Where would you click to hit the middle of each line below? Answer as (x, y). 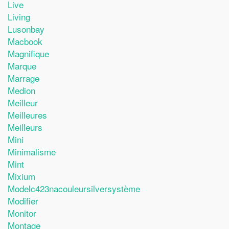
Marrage (24, 78)
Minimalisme (32, 151)
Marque (22, 65)
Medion (21, 90)
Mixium (21, 176)
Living (19, 16)
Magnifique (28, 53)
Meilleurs (25, 127)
